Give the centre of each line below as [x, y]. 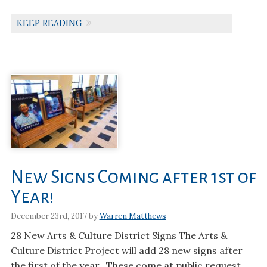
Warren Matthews [133, 216]
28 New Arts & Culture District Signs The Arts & [119, 236]
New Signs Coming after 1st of [133, 177]
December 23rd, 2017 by [55, 216]
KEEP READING [49, 24]
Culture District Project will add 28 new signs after [126, 251]
